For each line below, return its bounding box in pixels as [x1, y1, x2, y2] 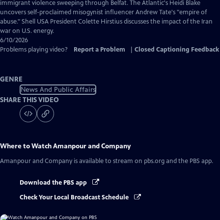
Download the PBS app [20, 179, 88, 187]
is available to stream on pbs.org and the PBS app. [72, 157, 213, 165]
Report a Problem [74, 46, 125, 54]
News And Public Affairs [20, 85, 96, 94]
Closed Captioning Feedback [135, 46, 219, 54]
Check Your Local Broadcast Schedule [20, 193, 130, 202]
